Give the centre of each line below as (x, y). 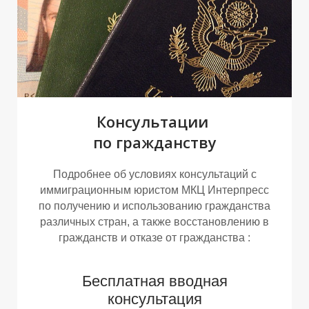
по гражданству (154, 142)
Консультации (154, 122)
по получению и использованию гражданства (154, 206)
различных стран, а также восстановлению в (154, 222)
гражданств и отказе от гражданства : (154, 238)
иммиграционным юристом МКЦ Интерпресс (154, 190)
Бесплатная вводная (154, 281)
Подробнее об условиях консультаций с (154, 175)
